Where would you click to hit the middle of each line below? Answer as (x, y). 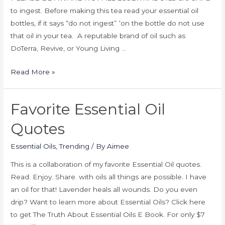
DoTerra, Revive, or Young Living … (69, 48)
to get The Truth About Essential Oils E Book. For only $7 (108, 215)
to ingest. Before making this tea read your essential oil (105, 10)
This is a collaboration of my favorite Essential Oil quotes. (106, 164)
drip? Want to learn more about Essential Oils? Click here (108, 202)
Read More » (33, 72)
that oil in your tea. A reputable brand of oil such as (98, 35)
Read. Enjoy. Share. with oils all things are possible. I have (109, 177)
